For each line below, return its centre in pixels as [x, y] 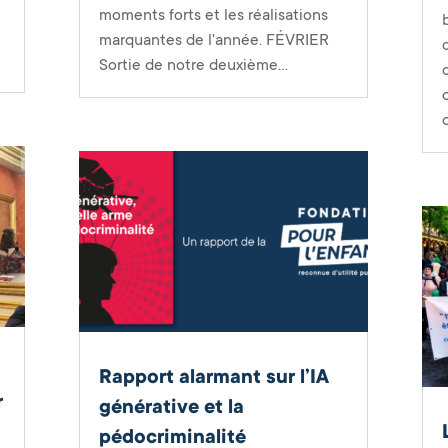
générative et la [171, 406]
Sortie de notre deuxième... [193, 64]
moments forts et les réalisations [213, 14]
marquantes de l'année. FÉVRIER [213, 39]
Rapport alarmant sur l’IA [213, 376]
